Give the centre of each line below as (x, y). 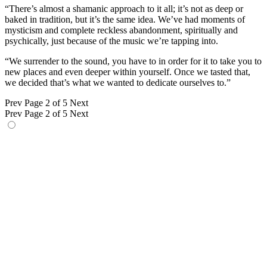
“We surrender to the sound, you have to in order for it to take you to (133, 61)
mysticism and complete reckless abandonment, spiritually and (121, 30)
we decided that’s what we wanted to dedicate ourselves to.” (118, 83)
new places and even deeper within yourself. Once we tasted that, (128, 72)
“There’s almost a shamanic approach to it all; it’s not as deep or (124, 9)
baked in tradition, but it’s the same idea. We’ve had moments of (125, 20)
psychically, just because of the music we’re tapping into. (111, 41)
